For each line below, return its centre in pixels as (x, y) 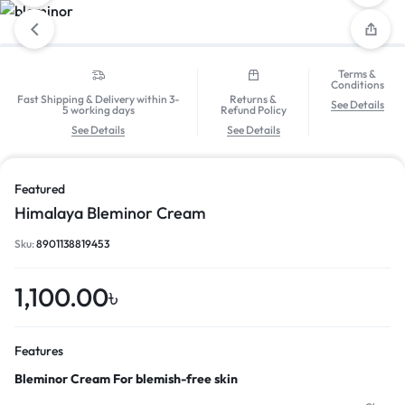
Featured (40, 189)
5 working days (98, 110)
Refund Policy (253, 110)
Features (39, 351)
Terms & (358, 74)
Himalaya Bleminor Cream (110, 213)
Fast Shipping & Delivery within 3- (98, 99)
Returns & (254, 99)
